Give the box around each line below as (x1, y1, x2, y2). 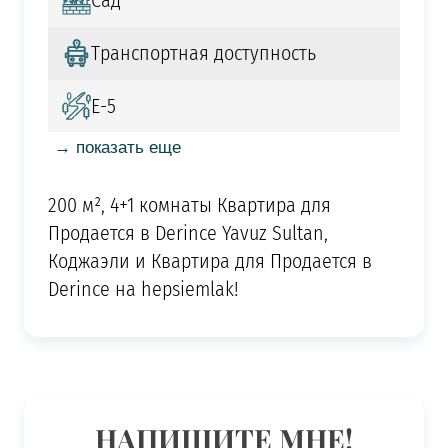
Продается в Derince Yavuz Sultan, (47, 218, 328, 247)
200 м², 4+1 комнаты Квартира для (47, 190, 331, 219)
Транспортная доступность (90, 39, 316, 68)
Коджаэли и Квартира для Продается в (47, 246, 372, 275)
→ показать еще (53, 136, 181, 157)
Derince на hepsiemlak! (47, 274, 239, 303)
